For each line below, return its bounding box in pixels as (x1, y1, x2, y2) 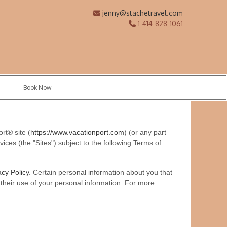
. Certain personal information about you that (29, 168, 172, 176)
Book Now (23, 84, 52, 91)
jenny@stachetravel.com (102, 9, 183, 17)
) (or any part (124, 128, 166, 136)
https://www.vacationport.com (30, 128, 124, 136)
